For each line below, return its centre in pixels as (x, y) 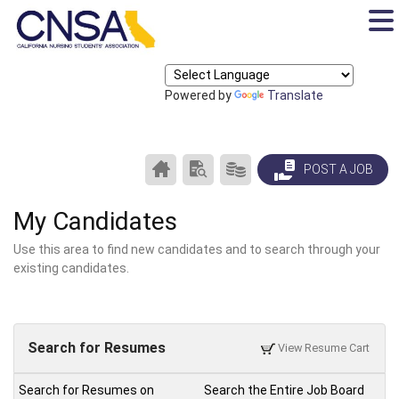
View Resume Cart (323, 347)
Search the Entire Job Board (284, 390)
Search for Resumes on (86, 390)
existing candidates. (71, 268)
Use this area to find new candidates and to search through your (197, 249)
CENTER (200, 181)
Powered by (200, 95)
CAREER (199, 163)
